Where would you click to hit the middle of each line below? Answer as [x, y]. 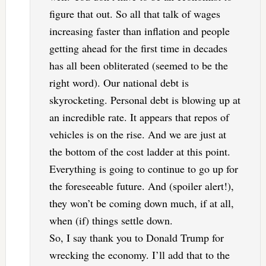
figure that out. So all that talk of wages [134, 14]
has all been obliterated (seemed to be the [138, 66]
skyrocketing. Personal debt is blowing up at [145, 100]
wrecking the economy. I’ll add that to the [139, 255]
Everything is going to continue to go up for [143, 169]
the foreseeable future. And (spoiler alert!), [141, 186]
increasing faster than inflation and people [139, 31]
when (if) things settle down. [111, 221]
